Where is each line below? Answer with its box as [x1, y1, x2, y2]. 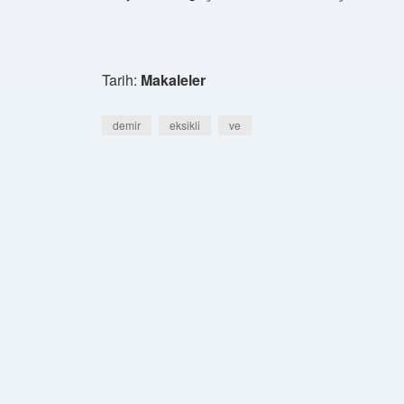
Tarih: [102, 69, 141, 90]
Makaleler [141, 69, 206, 90]
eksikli [170, 117, 200, 133]
